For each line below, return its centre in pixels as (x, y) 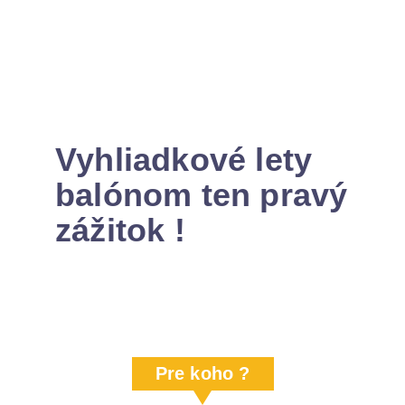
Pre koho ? (202, 373)
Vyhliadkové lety (184, 159)
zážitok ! (120, 230)
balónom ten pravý (202, 194)
